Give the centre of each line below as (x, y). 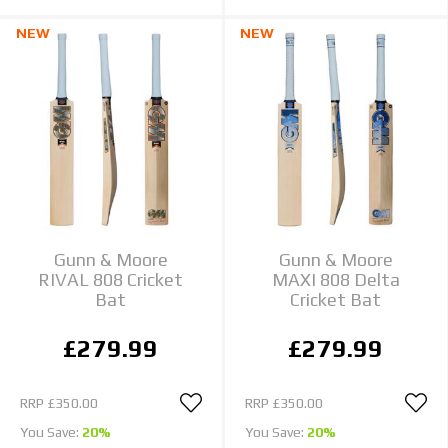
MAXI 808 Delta (335, 280)
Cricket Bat (336, 300)
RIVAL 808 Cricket (111, 280)
